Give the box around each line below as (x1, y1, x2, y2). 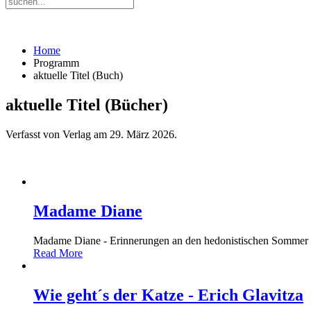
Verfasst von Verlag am (6, 128, 110, 140)
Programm (33, 57, 79, 69)
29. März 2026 (110, 128, 174, 140)
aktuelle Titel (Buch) (33, 69, 123, 81)
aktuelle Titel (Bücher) (6, 95, 168, 114)
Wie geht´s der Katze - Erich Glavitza (33, 285, 303, 304)
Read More (33, 246, 83, 259)
